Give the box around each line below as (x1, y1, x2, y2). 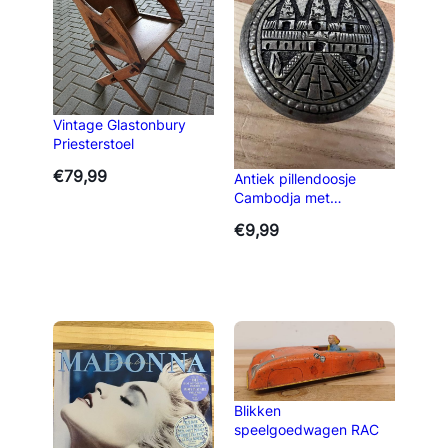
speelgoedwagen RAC (234, 421, 379, 439)
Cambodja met (234, 188, 330, 206)
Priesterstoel (52, 135, 134, 153)
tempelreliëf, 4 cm (234, 207, 351, 225)
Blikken (234, 402, 281, 420)
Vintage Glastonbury (52, 116, 186, 134)
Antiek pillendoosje (234, 169, 356, 187)
